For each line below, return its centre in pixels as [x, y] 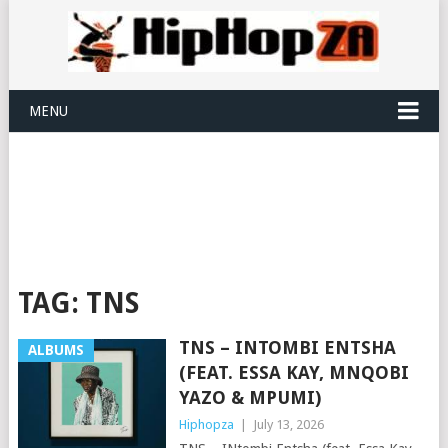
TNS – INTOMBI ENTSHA [287, 347]
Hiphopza [206, 424]
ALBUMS [55, 350]
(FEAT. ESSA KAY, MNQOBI [293, 372]
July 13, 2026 [288, 424]
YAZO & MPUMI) [249, 397]
